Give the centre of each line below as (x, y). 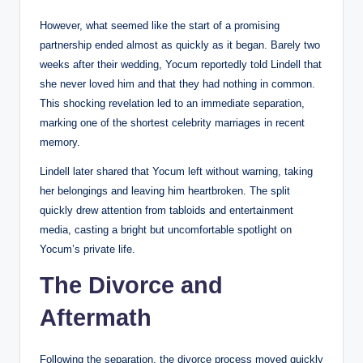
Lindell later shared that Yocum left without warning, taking (176, 171)
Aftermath (96, 317)
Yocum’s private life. (88, 249)
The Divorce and (131, 285)
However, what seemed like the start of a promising (160, 25)
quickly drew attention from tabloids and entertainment (167, 210)
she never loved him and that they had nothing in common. (177, 83)
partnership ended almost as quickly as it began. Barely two (180, 45)
